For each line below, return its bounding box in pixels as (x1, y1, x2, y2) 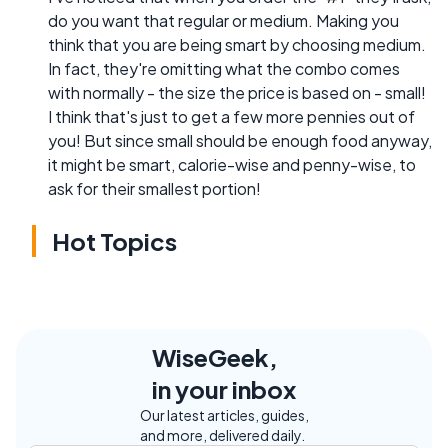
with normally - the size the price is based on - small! (48, 82, 426, 103)
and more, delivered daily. (139, 426, 305, 444)
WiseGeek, (152, 342, 278, 372)
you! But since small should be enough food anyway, (48, 130, 432, 151)
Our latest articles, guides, (139, 406, 309, 424)
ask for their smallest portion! (48, 178, 261, 199)
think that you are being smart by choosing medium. (48, 34, 426, 55)
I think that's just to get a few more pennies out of (48, 106, 415, 127)
